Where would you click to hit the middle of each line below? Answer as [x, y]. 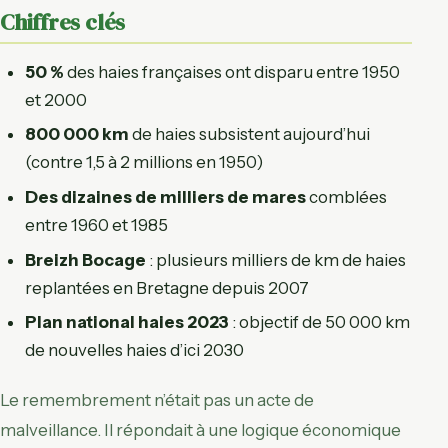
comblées [347, 197]
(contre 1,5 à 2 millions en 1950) [144, 162]
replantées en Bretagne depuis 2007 [167, 287]
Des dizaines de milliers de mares [166, 197]
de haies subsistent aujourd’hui [250, 134]
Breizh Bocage [86, 259]
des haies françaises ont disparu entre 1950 [232, 71]
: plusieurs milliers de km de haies [276, 259]
